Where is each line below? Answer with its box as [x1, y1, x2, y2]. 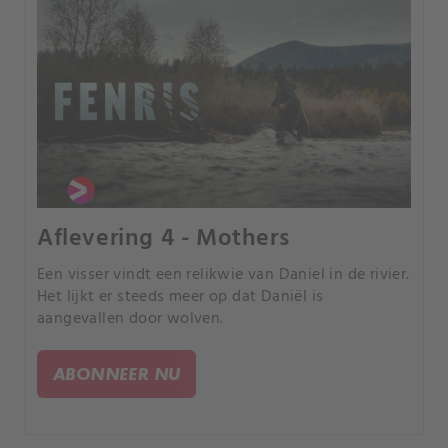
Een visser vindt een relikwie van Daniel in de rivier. [37, 261, 410, 288]
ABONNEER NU [53, 362, 181, 384]
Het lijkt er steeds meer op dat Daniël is [37, 283, 324, 310]
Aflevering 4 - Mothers [37, 219, 290, 258]
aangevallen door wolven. [37, 305, 224, 332]
